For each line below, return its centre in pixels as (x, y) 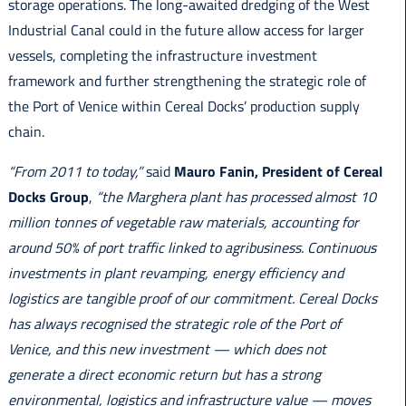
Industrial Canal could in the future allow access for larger (186, 30)
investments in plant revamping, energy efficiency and (175, 273)
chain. (26, 132)
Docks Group (48, 197)
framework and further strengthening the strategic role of (187, 81)
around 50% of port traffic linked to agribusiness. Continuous (192, 248)
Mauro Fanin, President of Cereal (278, 172)
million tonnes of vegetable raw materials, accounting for (183, 222)
